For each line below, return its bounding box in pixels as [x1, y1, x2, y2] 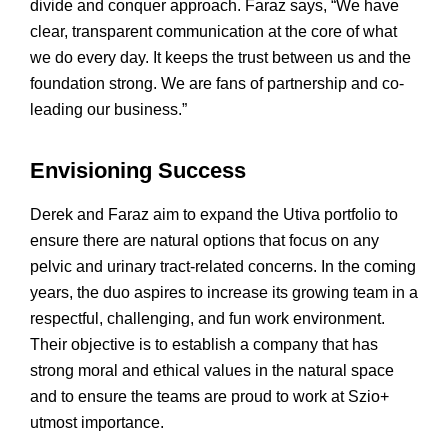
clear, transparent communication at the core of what [30, 23, 397, 41]
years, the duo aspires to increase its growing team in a [30, 284, 418, 302]
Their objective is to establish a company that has [30, 336, 378, 354]
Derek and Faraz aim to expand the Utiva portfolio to [30, 206, 398, 224]
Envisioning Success [30, 158, 246, 184]
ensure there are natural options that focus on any [30, 232, 379, 250]
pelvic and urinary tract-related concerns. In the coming [30, 258, 416, 276]
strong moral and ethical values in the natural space [30, 362, 394, 380]
